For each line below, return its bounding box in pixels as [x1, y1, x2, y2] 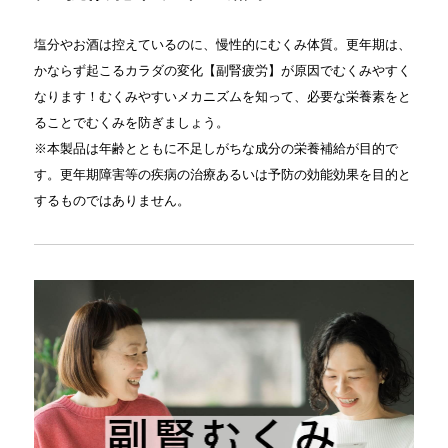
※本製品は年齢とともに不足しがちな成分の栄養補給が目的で [33, 141, 398, 156]
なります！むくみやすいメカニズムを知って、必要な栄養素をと [33, 89, 411, 104]
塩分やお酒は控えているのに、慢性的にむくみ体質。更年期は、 [33, 37, 411, 52]
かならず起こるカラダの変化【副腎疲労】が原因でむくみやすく [33, 63, 411, 78]
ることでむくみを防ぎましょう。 [33, 115, 229, 130]
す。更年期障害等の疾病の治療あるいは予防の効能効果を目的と [33, 167, 411, 182]
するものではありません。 [33, 193, 190, 208]
